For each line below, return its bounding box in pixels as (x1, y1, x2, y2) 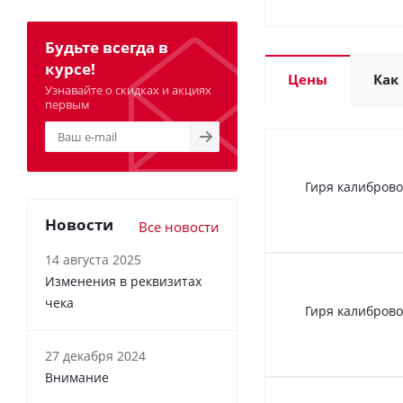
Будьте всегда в (45, 37, 168, 58)
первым (45, 96, 90, 112)
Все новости (139, 218, 219, 236)
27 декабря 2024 (45, 347, 146, 364)
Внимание (45, 369, 109, 386)
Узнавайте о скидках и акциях (45, 82, 211, 98)
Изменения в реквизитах (45, 273, 201, 290)
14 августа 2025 (45, 251, 141, 268)
